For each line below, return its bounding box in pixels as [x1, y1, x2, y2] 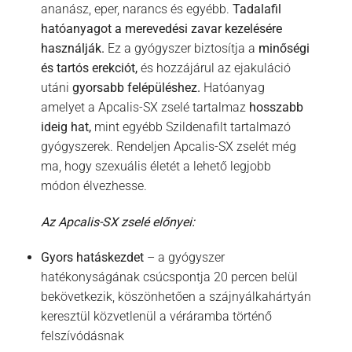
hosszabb [248, 99, 303, 115]
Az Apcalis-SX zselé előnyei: [40, 214, 195, 229]
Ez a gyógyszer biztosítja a [104, 40, 258, 56]
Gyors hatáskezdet [40, 250, 147, 266]
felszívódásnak [40, 328, 124, 344]
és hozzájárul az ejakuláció [137, 60, 291, 75]
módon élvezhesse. [40, 178, 147, 193]
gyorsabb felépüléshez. [71, 79, 200, 95]
